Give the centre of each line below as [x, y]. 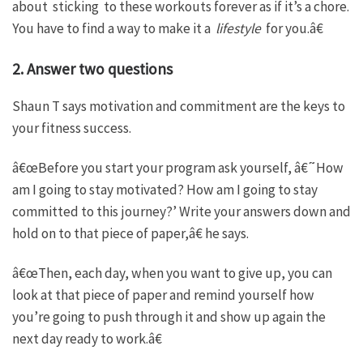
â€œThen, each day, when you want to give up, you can [172, 273]
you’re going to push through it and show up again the [169, 316]
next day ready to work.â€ [87, 338]
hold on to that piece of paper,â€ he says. [130, 234]
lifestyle [238, 28]
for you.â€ [292, 28]
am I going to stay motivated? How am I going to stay [165, 190]
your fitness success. [72, 128]
